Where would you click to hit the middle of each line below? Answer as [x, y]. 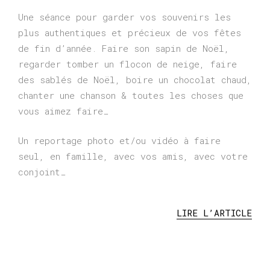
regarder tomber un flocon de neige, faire [127, 64]
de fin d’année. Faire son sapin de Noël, [124, 49]
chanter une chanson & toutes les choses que [131, 96]
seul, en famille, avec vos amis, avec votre [133, 156]
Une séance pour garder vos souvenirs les [124, 17]
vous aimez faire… [63, 111]
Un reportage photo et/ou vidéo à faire [119, 140]
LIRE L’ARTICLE [214, 213]
